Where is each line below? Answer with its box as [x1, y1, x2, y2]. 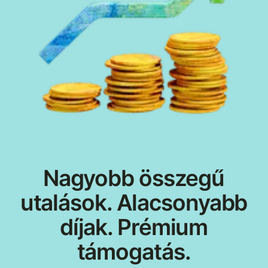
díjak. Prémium [59, 214, 208, 241]
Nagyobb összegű [42, 165, 225, 192]
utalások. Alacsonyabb [20, 189, 248, 217]
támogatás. [77, 238, 191, 266]
